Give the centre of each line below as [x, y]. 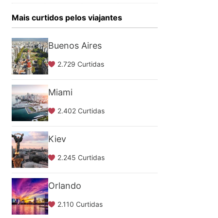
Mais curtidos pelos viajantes [67, 18]
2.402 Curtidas [81, 111]
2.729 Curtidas [81, 64]
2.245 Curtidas [81, 157]
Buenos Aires [75, 45]
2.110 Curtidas [80, 204]
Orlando [65, 186]
